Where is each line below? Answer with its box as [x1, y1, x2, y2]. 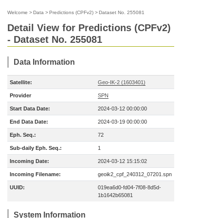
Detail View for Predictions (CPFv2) [7, 22, 171, 33]
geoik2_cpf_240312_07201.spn [98, 171, 172, 177]
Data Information [14, 58, 75, 66]
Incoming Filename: [10, 171, 61, 177]
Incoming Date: [10, 158, 49, 164]
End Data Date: [10, 119, 48, 125]
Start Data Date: [10, 106, 50, 111]
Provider [10, 92, 31, 98]
